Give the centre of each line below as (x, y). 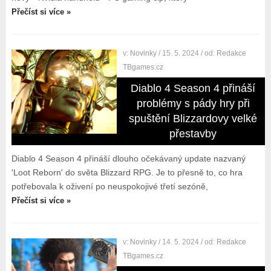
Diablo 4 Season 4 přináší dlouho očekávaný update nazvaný (128, 158)
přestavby (193, 134)
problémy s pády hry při (193, 103)
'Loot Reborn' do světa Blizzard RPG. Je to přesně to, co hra (127, 172)
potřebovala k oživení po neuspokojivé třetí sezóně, (109, 186)
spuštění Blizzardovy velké (193, 119)
